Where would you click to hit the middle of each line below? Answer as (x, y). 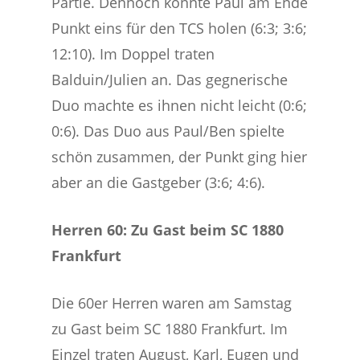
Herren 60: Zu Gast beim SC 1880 (168, 230)
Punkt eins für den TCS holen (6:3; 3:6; (180, 28)
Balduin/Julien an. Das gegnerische (170, 80)
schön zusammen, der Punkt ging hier (180, 157)
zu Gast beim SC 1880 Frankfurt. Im (170, 329)
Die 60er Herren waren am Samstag (172, 303)
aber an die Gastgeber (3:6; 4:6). (159, 182)
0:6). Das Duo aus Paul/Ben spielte (168, 131)
